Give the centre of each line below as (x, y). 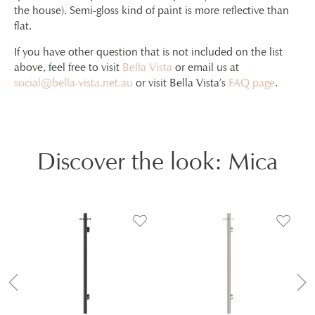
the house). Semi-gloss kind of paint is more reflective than (152, 10)
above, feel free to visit (68, 67)
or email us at (206, 67)
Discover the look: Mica (157, 161)
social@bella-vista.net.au (73, 82)
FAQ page (252, 82)
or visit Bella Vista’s (181, 82)
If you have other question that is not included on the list (148, 51)
